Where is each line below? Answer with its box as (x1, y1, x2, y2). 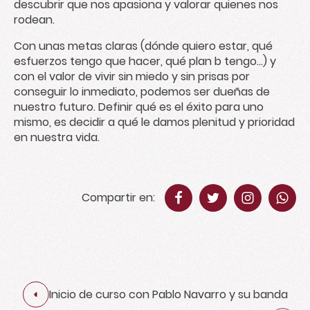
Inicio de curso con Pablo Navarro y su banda (49, 286, 288, 302)
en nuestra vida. (14, 129, 100, 145)
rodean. (14, 12, 57, 28)
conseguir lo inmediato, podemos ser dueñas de (14, 84, 270, 100)
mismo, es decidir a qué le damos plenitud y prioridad (14, 114, 295, 130)
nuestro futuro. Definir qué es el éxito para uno (14, 99, 264, 115)
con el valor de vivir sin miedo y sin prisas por (14, 69, 250, 84)
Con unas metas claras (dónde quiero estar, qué (14, 38, 273, 54)
